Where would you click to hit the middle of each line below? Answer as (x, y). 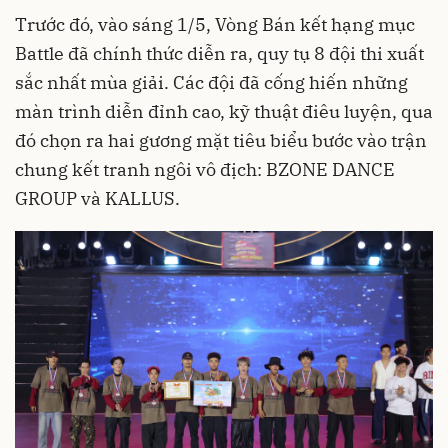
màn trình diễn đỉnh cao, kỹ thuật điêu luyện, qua (224, 111)
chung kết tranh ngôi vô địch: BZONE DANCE (205, 169)
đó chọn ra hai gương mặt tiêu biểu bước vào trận (221, 140)
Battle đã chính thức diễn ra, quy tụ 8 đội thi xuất (219, 53)
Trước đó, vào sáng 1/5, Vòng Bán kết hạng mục (215, 24)
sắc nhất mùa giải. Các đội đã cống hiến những (211, 82)
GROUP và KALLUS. (97, 198)
